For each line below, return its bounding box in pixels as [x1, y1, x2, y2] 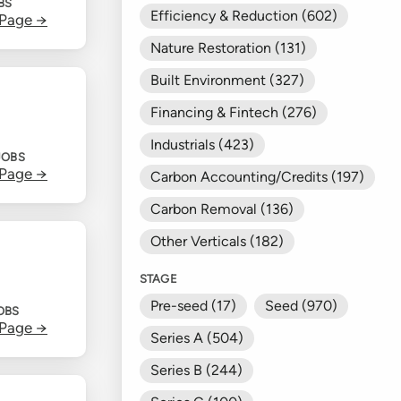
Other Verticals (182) [150, 232, 284, 250]
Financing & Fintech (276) [150, 103, 317, 121]
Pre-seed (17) [150, 296, 236, 314]
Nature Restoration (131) [150, 38, 306, 56]
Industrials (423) [150, 135, 254, 153]
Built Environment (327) [150, 71, 304, 89]
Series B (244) [150, 361, 243, 379]
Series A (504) [150, 328, 243, 346]
